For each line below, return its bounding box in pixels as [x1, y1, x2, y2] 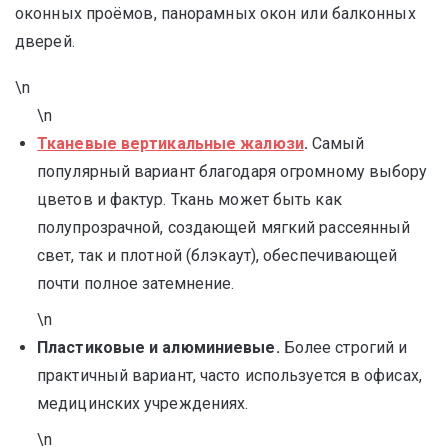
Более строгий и [279, 338, 408, 357]
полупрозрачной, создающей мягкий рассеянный [37, 218, 411, 237]
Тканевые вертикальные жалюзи [37, 134, 304, 153]
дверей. [15, 32, 75, 51]
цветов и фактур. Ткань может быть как [37, 190, 342, 209]
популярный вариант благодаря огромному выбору [37, 162, 428, 181]
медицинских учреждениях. [37, 394, 249, 413]
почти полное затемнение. [37, 274, 235, 293]
